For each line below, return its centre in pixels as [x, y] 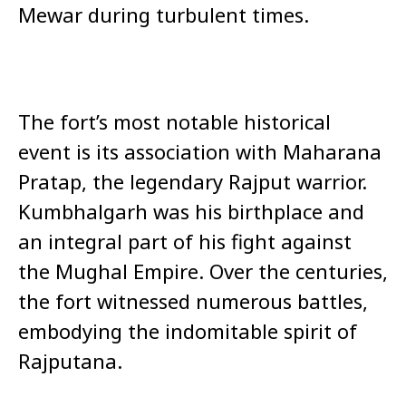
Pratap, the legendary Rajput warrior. [193, 182]
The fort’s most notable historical [174, 122]
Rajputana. [70, 361]
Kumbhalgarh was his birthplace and [191, 212]
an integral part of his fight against [185, 242]
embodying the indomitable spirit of [188, 331]
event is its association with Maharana [200, 152]
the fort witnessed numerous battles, [193, 301]
